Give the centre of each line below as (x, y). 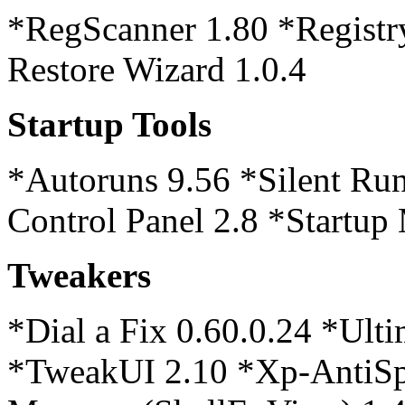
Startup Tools (109, 124)
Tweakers (79, 275)
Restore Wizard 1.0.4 (157, 69)
